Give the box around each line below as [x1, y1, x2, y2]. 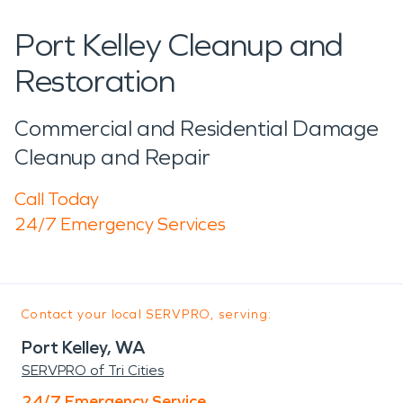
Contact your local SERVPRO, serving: [22, 306, 273, 322]
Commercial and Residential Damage [14, 115, 380, 141]
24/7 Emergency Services [14, 212, 226, 235]
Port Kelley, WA [22, 336, 146, 358]
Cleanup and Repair [14, 144, 210, 170]
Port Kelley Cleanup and [14, 25, 344, 65]
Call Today [14, 187, 99, 210]
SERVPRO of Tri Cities [22, 361, 164, 379]
